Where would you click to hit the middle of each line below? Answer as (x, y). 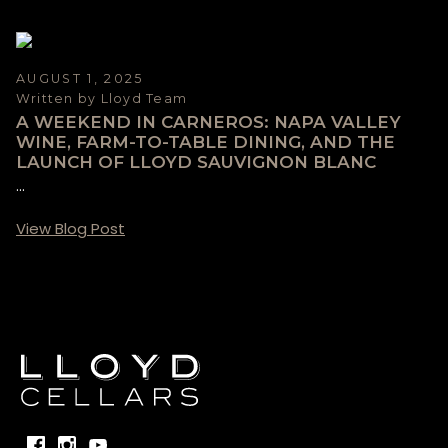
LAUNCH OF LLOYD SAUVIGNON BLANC (196, 162)
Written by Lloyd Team (102, 99)
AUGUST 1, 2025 (80, 78)
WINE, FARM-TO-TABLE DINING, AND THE (205, 142)
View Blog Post (70, 228)
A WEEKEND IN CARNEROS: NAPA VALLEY (208, 122)
